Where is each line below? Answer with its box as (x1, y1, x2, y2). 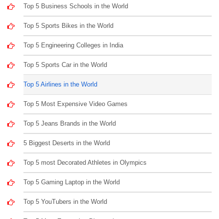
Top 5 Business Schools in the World (23, 2, 129, 10)
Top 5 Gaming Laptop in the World (23, 178, 120, 186)
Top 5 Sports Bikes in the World (23, 22, 114, 29)
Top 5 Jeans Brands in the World (23, 119, 116, 127)
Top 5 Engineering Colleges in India (23, 41, 124, 49)
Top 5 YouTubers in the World (23, 197, 108, 205)
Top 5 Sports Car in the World (23, 61, 108, 68)
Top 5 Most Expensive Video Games (23, 100, 128, 108)
